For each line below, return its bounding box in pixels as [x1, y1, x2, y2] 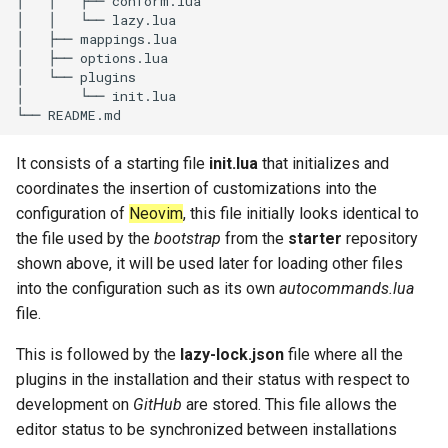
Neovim [129, 204, 183, 223]
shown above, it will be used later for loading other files [16, 254, 403, 273]
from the [221, 229, 288, 248]
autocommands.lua [279, 279, 414, 298]
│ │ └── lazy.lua [16, 10, 176, 29]
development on [16, 395, 133, 414]
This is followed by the [16, 345, 180, 364]
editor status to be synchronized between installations [16, 420, 397, 439]
